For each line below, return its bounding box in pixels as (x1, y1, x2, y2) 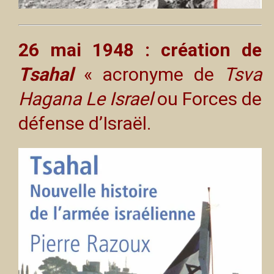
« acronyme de (83, 63, 224, 85)
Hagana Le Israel (18, 87, 153, 109)
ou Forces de (153, 87, 262, 109)
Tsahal (18, 63, 73, 85)
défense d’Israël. (18, 112, 155, 134)
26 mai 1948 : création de (18, 39, 262, 61)
